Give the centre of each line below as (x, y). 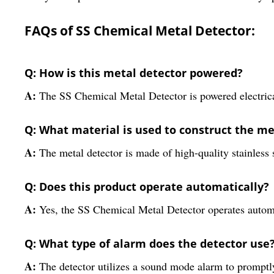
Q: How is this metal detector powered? (134, 72)
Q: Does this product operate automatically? (147, 186)
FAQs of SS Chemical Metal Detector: (140, 30)
